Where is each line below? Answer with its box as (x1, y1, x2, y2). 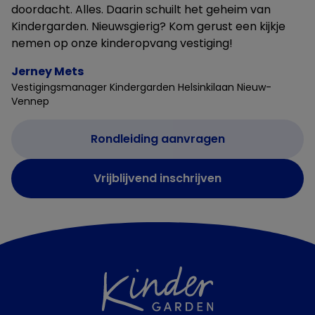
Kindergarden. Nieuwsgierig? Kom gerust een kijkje (11, 18, 285, 34)
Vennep (11, 94, 49, 108)
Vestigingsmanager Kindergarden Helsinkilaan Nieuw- (11, 79, 271, 94)
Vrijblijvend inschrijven (94, 169, 221, 186)
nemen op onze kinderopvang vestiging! (11, 34, 233, 51)
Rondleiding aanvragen (90, 130, 225, 147)
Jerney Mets (11, 63, 84, 79)
